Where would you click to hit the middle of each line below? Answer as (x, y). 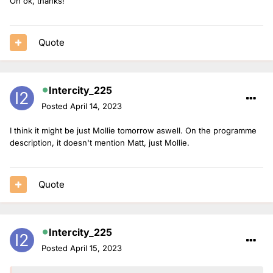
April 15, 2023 (96, 248)
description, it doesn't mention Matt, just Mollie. (100, 142)
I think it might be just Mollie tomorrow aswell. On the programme (133, 130)
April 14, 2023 (96, 106)
